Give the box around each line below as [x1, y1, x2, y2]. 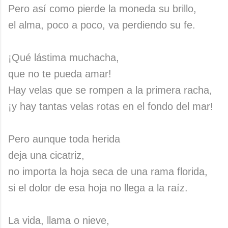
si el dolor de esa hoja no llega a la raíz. [8, 182, 188, 193]
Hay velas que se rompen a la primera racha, [8, 84, 212, 96]
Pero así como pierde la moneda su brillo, [8, 3, 196, 14]
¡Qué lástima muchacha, [8, 52, 119, 63]
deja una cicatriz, [8, 150, 84, 161]
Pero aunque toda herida [8, 133, 120, 145]
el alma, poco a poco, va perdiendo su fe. [8, 19, 195, 31]
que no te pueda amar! [8, 68, 111, 79]
